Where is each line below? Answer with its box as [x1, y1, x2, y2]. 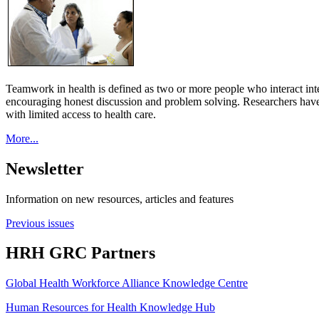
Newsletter [6, 159, 84, 178]
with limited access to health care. [6, 108, 156, 120]
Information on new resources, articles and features [6, 192, 234, 205]
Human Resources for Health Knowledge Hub [6, 301, 215, 314]
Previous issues [6, 216, 74, 229]
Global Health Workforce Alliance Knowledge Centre [6, 277, 248, 290]
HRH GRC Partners [6, 244, 155, 263]
